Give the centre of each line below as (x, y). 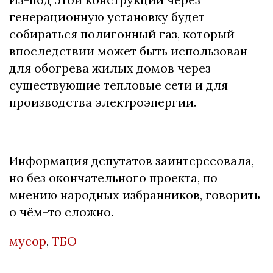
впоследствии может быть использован (128, 51)
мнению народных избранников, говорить (135, 194)
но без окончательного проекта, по (113, 177)
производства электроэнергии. (103, 102)
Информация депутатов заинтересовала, (132, 160)
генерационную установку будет (107, 16)
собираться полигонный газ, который (122, 34)
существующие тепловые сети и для (119, 85)
